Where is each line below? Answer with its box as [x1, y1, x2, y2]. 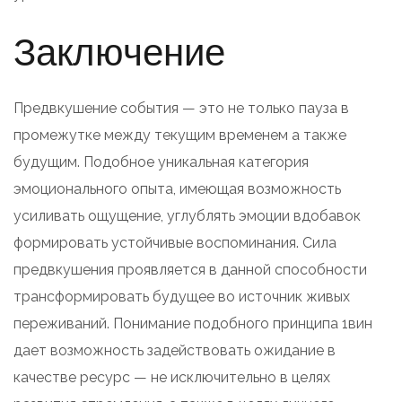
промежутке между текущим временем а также [13, 126, 346, 144]
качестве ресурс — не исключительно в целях [13, 368, 330, 386]
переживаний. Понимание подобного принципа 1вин [13, 314, 372, 332]
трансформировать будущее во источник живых [13, 287, 350, 305]
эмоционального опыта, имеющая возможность [13, 179, 341, 197]
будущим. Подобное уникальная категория [13, 153, 309, 170]
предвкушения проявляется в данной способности [13, 260, 367, 278]
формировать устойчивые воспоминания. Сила [13, 233, 336, 251]
